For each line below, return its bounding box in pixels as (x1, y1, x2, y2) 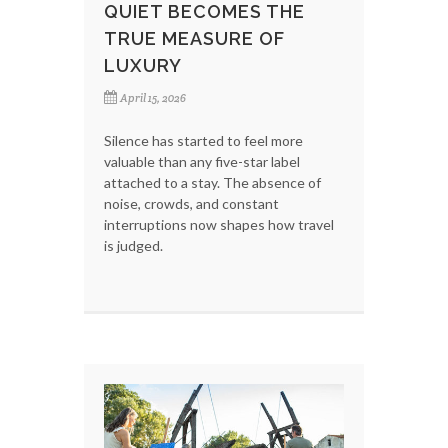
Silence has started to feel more (104, 132, 303, 150)
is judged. (104, 237, 163, 255)
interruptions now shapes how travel (104, 216, 334, 234)
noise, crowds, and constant (104, 195, 279, 213)
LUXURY (104, 55, 182, 77)
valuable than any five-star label (104, 153, 300, 171)
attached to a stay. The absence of (104, 174, 321, 192)
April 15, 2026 (120, 91, 186, 106)
